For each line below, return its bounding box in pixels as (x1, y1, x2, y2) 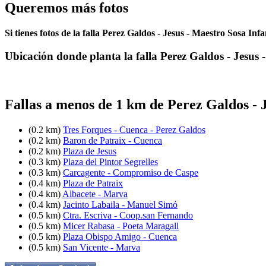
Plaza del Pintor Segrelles (63, 156, 158, 167)
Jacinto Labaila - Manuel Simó (63, 199, 178, 210)
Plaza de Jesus (63, 145, 116, 156)
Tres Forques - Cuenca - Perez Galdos (63, 124, 205, 135)
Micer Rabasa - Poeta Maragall (63, 220, 179, 231)
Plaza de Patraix (63, 178, 123, 188)
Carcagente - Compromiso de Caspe (63, 167, 198, 178)
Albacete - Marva (62, 188, 128, 199)
